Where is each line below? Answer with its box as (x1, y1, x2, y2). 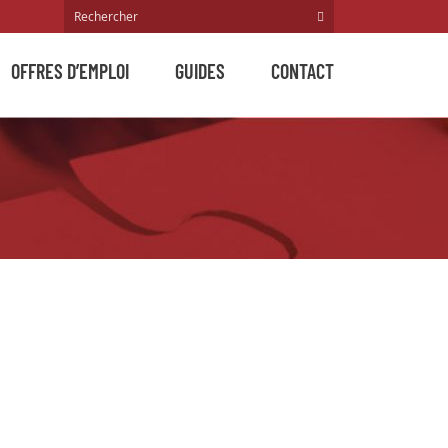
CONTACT (271, 59, 334, 83)
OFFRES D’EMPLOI (11, 59, 129, 83)
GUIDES (175, 59, 225, 83)
